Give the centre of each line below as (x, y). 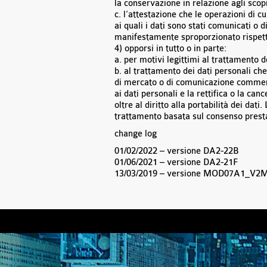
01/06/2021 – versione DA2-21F (176, 162)
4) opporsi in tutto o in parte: (170, 49)
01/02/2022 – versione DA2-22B (177, 151)
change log (136, 134)
